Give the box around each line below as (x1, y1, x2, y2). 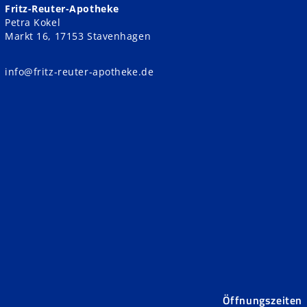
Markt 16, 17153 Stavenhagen (5, 29, 151, 43)
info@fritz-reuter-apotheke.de (5, 65, 154, 79)
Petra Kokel (5, 16, 61, 29)
